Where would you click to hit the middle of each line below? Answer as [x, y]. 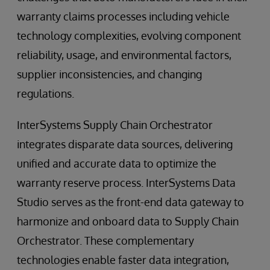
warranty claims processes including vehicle [123, 16]
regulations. [46, 93]
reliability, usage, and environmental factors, [124, 55]
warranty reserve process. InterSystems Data [126, 182]
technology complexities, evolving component [129, 35]
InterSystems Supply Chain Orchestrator [115, 124]
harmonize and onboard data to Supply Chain [128, 221]
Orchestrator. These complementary [105, 240]
